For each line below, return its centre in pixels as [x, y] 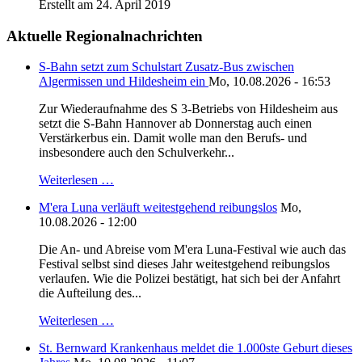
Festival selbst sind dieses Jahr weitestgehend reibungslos [184, 264]
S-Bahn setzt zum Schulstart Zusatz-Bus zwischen [166, 67]
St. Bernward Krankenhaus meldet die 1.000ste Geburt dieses [196, 348]
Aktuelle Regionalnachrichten [105, 36]
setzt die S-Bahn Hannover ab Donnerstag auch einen [175, 124]
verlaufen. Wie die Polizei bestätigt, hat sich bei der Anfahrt [189, 279]
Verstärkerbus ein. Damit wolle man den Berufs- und [173, 138]
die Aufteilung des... [90, 293]
